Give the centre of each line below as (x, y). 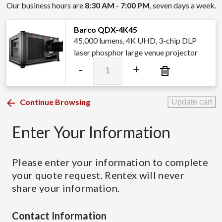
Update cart (192, 102)
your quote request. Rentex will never (98, 175)
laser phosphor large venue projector (136, 52)
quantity (107, 98)
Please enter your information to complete (110, 162)
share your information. (66, 188)
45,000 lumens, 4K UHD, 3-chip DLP (135, 40)
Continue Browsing (55, 102)
